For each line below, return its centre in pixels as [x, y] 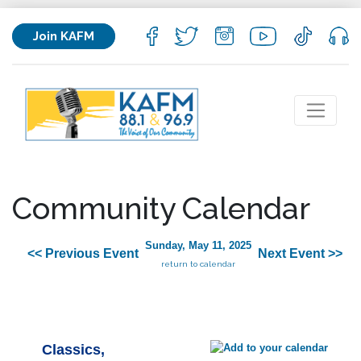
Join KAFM [64, 36]
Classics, [73, 350]
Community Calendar [161, 208]
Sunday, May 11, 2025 [198, 246]
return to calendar [198, 264]
